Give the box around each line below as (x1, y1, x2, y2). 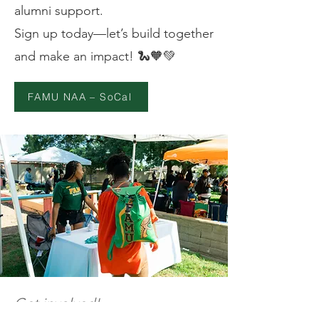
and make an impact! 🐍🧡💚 (14, 48, 176, 64)
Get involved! (14, 294, 100, 312)
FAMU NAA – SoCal (27, 90, 132, 103)
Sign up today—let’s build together (14, 25, 214, 41)
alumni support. (14, 2, 103, 19)
